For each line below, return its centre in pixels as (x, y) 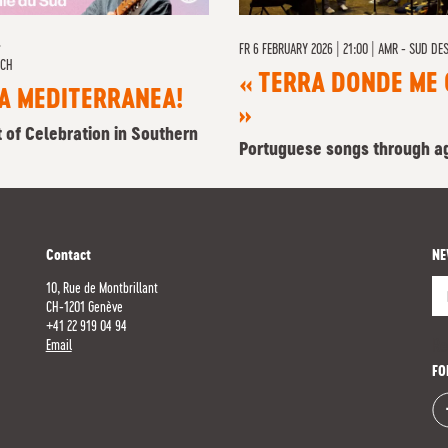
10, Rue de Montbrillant (105, 289)
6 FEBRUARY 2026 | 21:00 (310, 50)
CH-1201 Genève (84, 308)
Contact (68, 256)
